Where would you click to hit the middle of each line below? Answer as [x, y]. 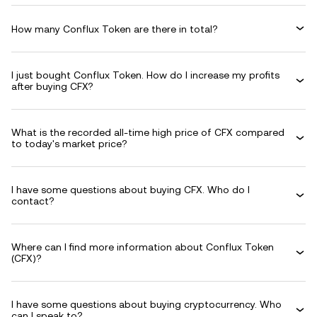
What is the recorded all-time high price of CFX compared [148, 132]
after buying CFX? [52, 86]
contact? [33, 201]
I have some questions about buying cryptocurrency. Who [146, 304]
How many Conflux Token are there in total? [115, 29]
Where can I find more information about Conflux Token [143, 247]
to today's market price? [69, 144]
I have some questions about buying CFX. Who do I [131, 190]
